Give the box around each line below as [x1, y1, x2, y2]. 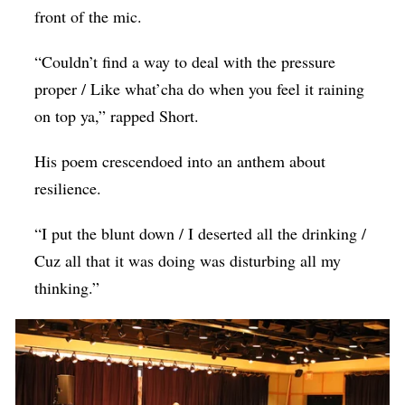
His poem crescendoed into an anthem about [34, 150, 326, 173]
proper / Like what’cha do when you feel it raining [34, 78, 365, 100]
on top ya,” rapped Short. [34, 105, 200, 127]
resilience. [34, 177, 102, 200]
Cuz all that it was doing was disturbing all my [34, 250, 342, 272]
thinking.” [34, 277, 100, 299]
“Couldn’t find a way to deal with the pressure [34, 51, 336, 73]
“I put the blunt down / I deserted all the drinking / [34, 222, 367, 245]
